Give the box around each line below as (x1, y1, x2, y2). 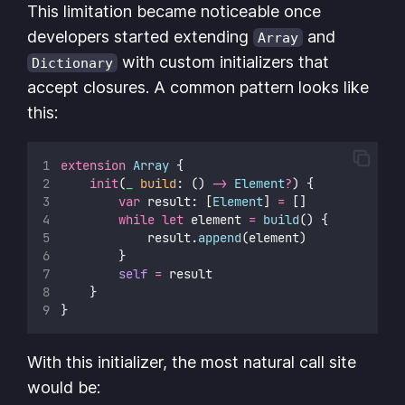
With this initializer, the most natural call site (27, 352, 357, 372)
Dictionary (32, 54, 114, 71)
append (197, 229, 241, 246)
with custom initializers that (118, 52, 330, 71)
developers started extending (27, 26, 254, 46)
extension (60, 156, 126, 174)
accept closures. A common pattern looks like (27, 77, 370, 97)
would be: (27, 377, 101, 397)
